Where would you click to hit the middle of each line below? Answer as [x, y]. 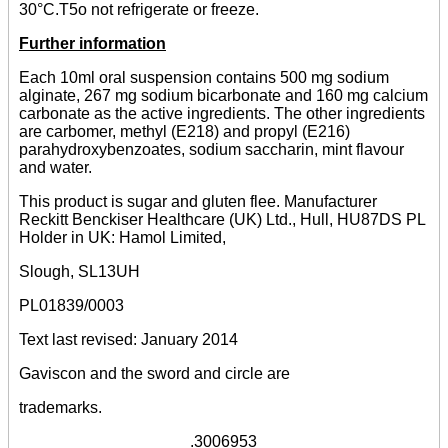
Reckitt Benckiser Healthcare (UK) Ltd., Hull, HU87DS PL [222, 219]
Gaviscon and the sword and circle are [154, 373]
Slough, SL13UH [79, 271]
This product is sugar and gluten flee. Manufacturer [198, 201]
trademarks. [60, 407]
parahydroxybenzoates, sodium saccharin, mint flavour [211, 149]
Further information [92, 43]
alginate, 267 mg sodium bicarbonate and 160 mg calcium [223, 95]
